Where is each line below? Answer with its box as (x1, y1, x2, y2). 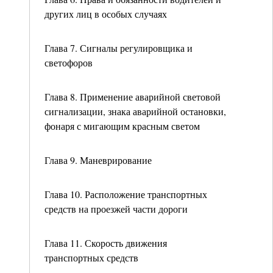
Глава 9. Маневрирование (44, 154, 152, 166)
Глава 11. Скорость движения (44, 236, 167, 249)
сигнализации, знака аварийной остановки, (44, 105, 226, 118)
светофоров (44, 56, 93, 69)
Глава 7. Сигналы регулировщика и (44, 41, 193, 54)
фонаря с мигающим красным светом (44, 119, 200, 132)
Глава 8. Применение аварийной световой (44, 90, 221, 103)
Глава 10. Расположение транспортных (44, 188, 207, 200)
